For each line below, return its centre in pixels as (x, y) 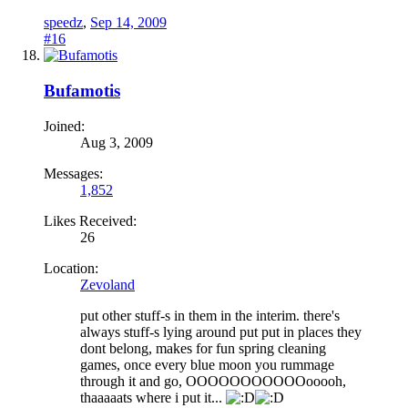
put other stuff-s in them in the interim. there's (210, 315)
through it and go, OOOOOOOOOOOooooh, (213, 381)
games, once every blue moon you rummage (207, 364)
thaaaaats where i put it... (153, 397)
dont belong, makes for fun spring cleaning (203, 348)
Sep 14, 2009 (128, 23)
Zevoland (107, 284)
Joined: (64, 126)
